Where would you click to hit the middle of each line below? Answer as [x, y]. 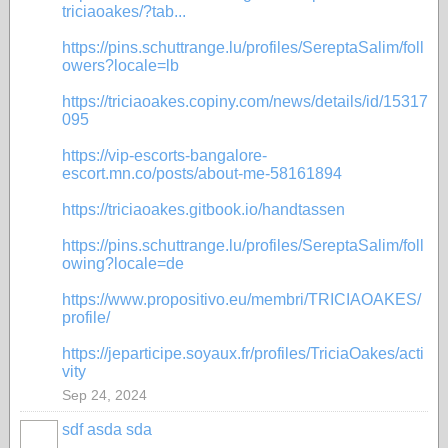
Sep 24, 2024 [104, 395]
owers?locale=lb [120, 65]
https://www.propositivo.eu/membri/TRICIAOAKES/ [241, 299]
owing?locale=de [123, 263]
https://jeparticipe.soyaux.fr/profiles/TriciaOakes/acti [243, 353]
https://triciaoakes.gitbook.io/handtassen [203, 209]
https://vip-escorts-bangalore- [164, 155]
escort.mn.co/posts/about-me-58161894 [202, 173]
